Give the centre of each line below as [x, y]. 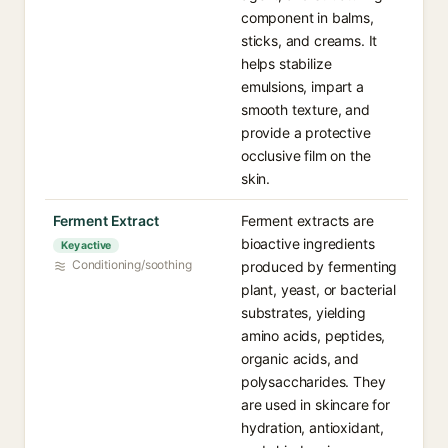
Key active [86, 245]
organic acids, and [300, 358]
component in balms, [307, 17]
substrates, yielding [303, 312]
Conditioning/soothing [132, 264]
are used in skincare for [315, 404]
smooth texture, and [305, 109]
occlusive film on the [306, 155]
